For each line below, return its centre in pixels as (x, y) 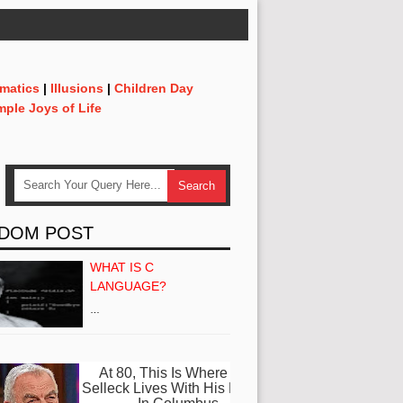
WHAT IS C (122, 267)
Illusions (77, 88)
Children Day (154, 88)
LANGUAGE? (128, 286)
